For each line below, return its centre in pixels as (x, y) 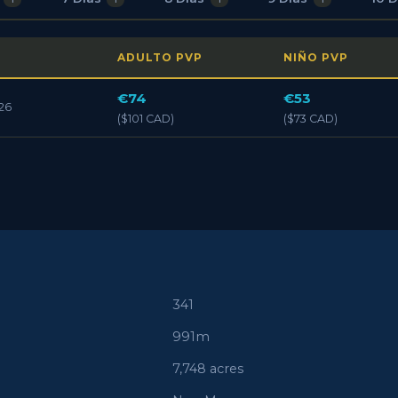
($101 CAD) (146, 119)
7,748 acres (208, 369)
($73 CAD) (310, 119)
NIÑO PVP (316, 58)
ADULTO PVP (160, 58)
